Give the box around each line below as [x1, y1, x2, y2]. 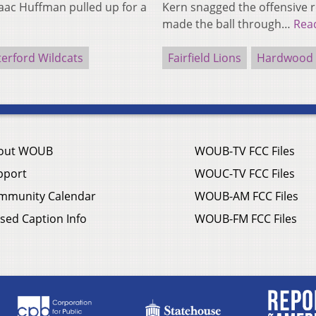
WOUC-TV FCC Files [195, 166, 295, 182]
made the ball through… [162, 16, 293, 32]
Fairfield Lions [168, 50, 241, 66]
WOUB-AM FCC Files [195, 188, 298, 205]
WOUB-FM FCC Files [195, 211, 297, 227]
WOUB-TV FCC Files [195, 143, 295, 159]
